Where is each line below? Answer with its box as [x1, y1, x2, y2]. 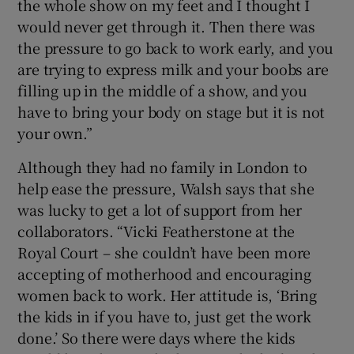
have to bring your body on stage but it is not [17, 100, 326, 122]
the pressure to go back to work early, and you [17, 36, 334, 58]
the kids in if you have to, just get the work [17, 305, 311, 326]
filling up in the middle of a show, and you [17, 79, 307, 100]
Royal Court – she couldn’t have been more [17, 241, 311, 262]
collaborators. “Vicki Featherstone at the [17, 220, 296, 241]
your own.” [17, 122, 92, 143]
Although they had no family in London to [17, 156, 307, 177]
